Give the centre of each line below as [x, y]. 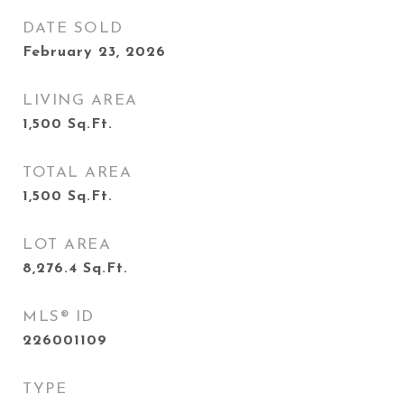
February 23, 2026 [94, 52]
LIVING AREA [80, 101]
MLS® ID [59, 317]
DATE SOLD [73, 28]
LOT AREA [67, 245]
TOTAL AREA [77, 173]
